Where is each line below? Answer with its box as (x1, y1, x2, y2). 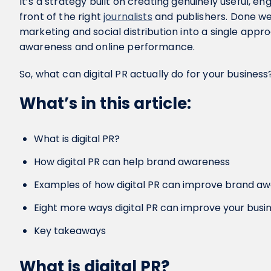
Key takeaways (34, 224, 106, 238)
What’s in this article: (19, 93, 191, 114)
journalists (103, 10, 152, 24)
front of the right (19, 10, 104, 24)
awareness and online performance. (19, 40, 195, 54)
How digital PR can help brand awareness (34, 155, 230, 169)
